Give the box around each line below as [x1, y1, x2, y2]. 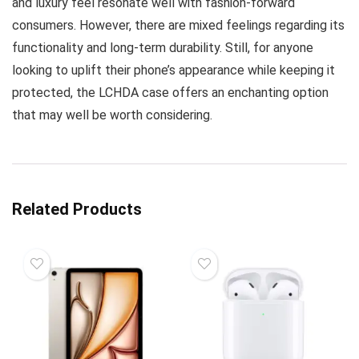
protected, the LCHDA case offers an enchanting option [12, 85, 329, 100]
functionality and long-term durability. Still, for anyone [12, 40, 313, 55]
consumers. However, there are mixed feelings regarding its [12, 18, 345, 33]
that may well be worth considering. [12, 107, 212, 123]
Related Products [12, 200, 142, 219]
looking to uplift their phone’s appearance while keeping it [12, 63, 335, 78]
